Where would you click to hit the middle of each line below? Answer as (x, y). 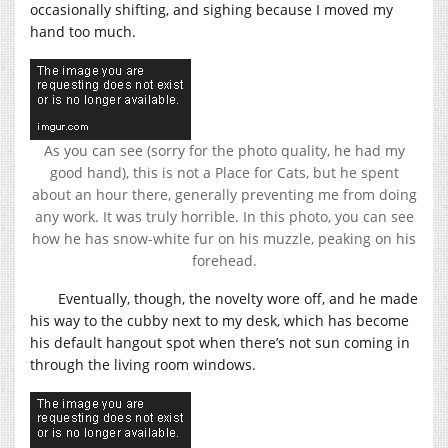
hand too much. (83, 31)
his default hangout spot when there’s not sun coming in (220, 342)
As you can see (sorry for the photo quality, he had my (224, 150)
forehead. (224, 260)
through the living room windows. (143, 364)
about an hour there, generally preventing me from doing (224, 194)
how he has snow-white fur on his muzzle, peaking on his (224, 238)
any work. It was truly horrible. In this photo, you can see (224, 216)
